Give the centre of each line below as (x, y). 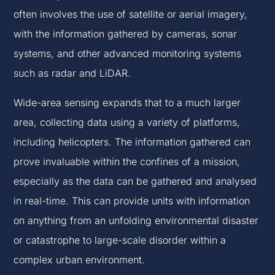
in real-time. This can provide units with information (132, 201)
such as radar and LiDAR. (72, 73)
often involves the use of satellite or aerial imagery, (131, 14)
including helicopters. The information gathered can (132, 142)
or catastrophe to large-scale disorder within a (120, 240)
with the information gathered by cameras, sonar (126, 34)
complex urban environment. (79, 260)
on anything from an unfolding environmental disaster (136, 221)
